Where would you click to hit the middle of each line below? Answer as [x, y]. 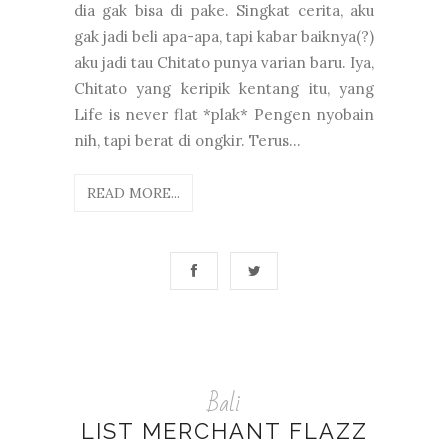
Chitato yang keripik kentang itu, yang [224, 88]
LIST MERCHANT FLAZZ [224, 430]
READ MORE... [133, 192]
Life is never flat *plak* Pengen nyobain [224, 114]
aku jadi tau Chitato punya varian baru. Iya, [224, 62]
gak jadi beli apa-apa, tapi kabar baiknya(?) [224, 36]
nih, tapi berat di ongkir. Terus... [187, 140]
